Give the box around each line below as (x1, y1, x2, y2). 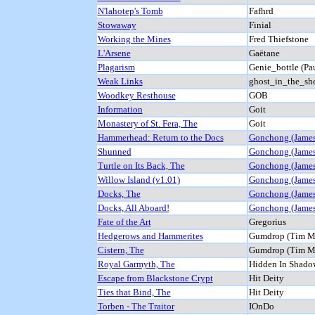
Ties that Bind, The (97, 286, 171, 297)
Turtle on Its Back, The (97, 160, 185, 171)
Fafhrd (248, 5, 274, 16)
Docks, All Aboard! (97, 202, 169, 213)
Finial (248, 19, 271, 30)
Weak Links (97, 75, 143, 86)
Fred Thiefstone (248, 33, 309, 44)
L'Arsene (97, 47, 131, 58)
